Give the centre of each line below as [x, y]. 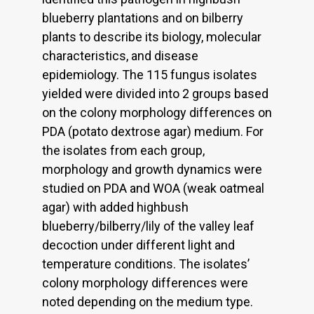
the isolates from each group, [123, 151]
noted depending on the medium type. [148, 302]
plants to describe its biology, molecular [152, 37]
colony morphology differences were [145, 283]
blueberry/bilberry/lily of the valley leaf [148, 226]
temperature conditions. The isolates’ [146, 264]
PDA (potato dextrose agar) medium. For [153, 132]
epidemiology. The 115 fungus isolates [150, 75]
